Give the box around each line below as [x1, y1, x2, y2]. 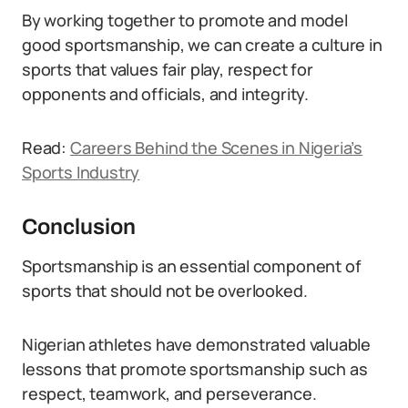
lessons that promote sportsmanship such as [22, 358, 368, 380]
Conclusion [22, 215, 136, 239]
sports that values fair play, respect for [22, 58, 313, 80]
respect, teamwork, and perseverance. [22, 382, 317, 404]
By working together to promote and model [22, 9, 348, 31]
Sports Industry [22, 161, 140, 183]
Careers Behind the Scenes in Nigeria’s [69, 137, 363, 158]
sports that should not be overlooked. [22, 280, 308, 301]
